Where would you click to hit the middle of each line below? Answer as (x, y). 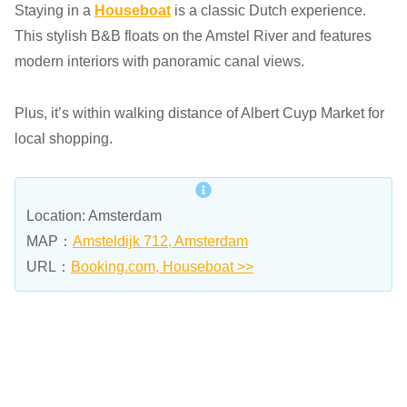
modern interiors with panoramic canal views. (159, 61)
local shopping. (64, 138)
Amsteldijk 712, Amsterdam (160, 242)
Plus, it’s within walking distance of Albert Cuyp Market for (199, 113)
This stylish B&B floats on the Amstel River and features (193, 35)
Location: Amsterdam (94, 216)
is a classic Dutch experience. (268, 10)
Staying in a (55, 10)
